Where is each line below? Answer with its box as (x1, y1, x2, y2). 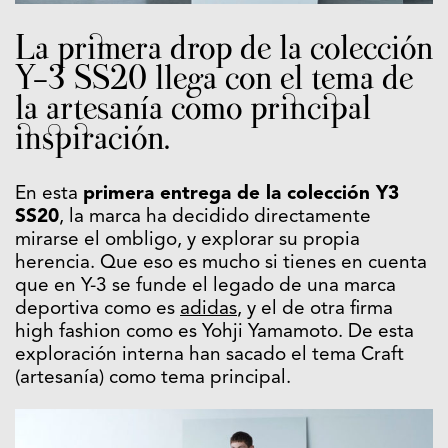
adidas (180, 300, 237, 320)
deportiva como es (15, 300, 180, 320)
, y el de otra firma (237, 300, 393, 320)
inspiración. (15, 118, 170, 159)
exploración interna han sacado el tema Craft (15, 346, 404, 366)
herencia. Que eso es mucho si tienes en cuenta (15, 254, 427, 274)
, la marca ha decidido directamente (59, 208, 371, 228)
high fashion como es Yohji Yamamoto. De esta (15, 323, 414, 343)
